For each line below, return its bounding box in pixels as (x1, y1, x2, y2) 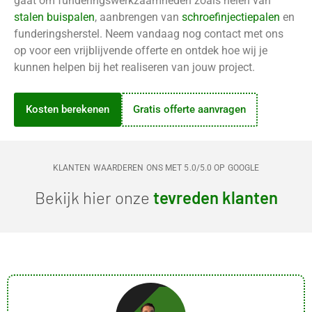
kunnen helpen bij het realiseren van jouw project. (14, 60, 255, 74)
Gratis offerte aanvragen (133, 102, 246, 116)
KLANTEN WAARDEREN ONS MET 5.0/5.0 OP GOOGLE (52, 162, 260, 173)
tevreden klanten (153, 187, 278, 208)
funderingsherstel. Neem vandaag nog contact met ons (14, 26, 283, 40)
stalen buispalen (14, 10, 95, 24)
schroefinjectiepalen (182, 10, 280, 24)
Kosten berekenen (26, 102, 109, 116)
